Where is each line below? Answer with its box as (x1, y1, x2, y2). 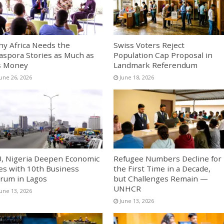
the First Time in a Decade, (113, 163, 210, 174)
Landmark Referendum (113, 59, 197, 70)
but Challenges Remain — (113, 173, 208, 184)
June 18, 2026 (119, 73, 154, 81)
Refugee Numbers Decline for (113, 153, 221, 164)
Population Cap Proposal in (113, 49, 212, 60)
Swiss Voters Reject (113, 39, 184, 50)
